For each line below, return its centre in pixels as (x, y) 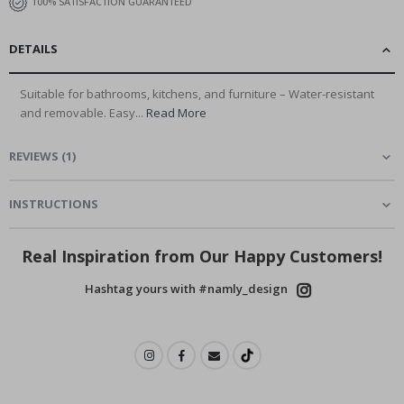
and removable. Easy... (83, 112)
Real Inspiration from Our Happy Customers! (202, 256)
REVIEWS (34, 156)
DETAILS (33, 48)
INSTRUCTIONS (54, 203)
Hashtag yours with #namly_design (186, 288)
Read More (176, 112)
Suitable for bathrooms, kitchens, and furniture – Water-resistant (197, 93)
